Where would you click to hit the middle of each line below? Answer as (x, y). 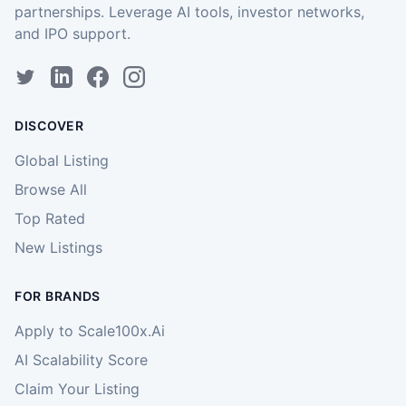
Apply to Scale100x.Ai (90, 330)
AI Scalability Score (81, 359)
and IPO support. (72, 33)
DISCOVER (49, 125)
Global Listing (62, 160)
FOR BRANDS (58, 295)
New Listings (58, 247)
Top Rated (50, 218)
